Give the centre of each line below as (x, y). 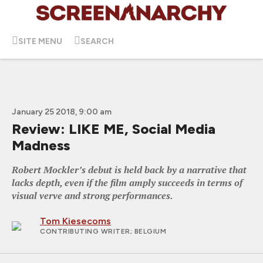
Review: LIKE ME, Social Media (114, 129)
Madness (41, 145)
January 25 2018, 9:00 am (62, 112)
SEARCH (97, 41)
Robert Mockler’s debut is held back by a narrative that (129, 170)
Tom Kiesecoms (75, 221)
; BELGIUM (148, 231)
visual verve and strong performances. (92, 195)
